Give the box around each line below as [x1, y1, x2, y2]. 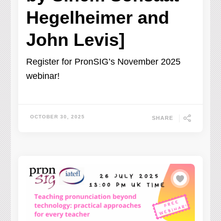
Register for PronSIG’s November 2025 [26, 57, 181, 67]
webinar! [26, 71, 60, 81]
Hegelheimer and [26, 7, 170, 28]
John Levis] [26, 30, 125, 50]
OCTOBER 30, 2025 [30, 114, 85, 120]
